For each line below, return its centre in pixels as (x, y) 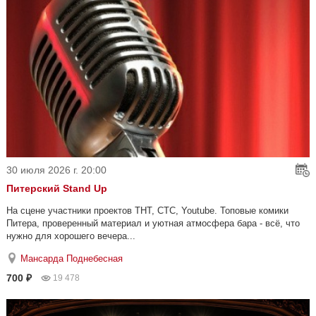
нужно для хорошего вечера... (71, 236)
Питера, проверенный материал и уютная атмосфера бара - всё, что (153, 223)
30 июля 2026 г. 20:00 (56, 170)
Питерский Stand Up (57, 188)
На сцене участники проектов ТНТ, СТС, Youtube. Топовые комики (147, 210)
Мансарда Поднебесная (72, 258)
